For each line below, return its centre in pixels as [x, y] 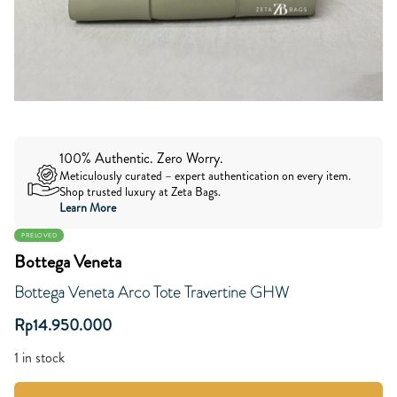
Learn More [88, 207]
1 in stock [39, 358]
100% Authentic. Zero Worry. [142, 158]
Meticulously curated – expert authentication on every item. [206, 175]
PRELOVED [39, 236]
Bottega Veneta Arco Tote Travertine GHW [152, 292]
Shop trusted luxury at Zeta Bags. [142, 191]
